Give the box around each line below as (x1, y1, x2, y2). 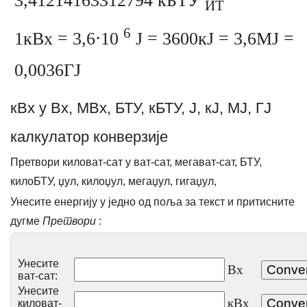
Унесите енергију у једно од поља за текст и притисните (10, 195, 295, 208)
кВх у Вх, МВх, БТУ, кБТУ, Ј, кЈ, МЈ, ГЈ (10, 99, 271, 116)
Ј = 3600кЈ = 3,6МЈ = (131, 28, 294, 49)
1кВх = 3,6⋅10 (14, 28, 123, 49)
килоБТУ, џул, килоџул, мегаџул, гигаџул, (10, 175, 217, 187)
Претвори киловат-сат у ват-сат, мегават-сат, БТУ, (10, 156, 262, 168)
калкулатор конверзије (10, 127, 168, 145)
